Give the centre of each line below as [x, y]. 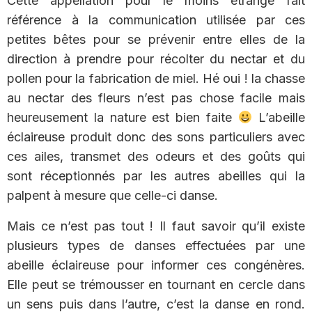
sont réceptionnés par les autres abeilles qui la [156, 176]
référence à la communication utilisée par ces [156, 20]
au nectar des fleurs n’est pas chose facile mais [156, 98]
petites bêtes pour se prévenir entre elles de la [156, 39]
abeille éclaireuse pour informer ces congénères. [156, 265]
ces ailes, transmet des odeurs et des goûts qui [156, 156]
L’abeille [279, 117]
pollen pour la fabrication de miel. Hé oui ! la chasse [156, 78]
